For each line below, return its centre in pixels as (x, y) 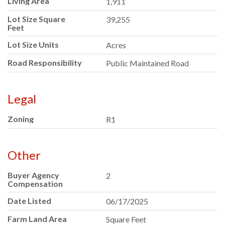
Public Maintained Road (148, 63)
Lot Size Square (36, 19)
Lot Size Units (33, 45)
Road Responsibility (45, 63)
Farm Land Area (37, 219)
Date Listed (29, 201)
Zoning (21, 119)
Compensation (35, 184)
